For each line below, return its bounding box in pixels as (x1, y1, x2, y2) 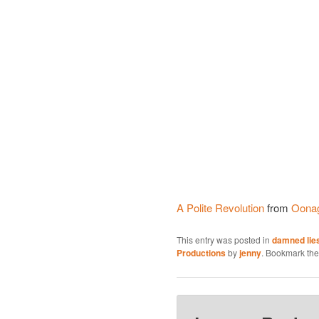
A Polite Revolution (177, 199, 264, 215)
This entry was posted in (177, 234, 272, 246)
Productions (177, 246, 226, 260)
